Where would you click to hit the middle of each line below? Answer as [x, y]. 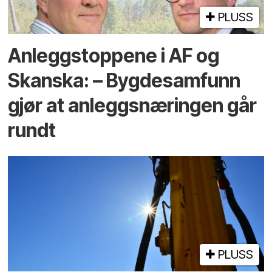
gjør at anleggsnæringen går [133, 105]
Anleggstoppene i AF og [114, 55]
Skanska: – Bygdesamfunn [124, 80]
